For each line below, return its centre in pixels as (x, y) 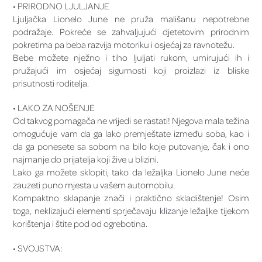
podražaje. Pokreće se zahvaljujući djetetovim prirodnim (131, 32)
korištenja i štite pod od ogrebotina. (80, 224)
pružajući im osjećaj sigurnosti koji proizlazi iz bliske (131, 70)
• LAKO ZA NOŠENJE (54, 108)
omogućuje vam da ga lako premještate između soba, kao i (131, 134)
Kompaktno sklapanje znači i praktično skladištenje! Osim (131, 198)
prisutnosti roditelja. (51, 83)
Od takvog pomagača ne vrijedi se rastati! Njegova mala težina (131, 121)
